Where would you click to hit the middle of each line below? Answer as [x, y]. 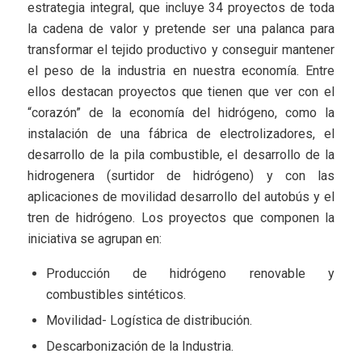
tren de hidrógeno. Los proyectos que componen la [181, 218]
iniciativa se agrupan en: [94, 239]
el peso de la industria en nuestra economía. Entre [181, 71]
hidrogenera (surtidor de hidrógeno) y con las [181, 176]
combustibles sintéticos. [116, 295]
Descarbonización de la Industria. [139, 347]
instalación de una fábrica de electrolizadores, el [181, 134]
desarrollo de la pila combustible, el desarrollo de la [181, 155]
